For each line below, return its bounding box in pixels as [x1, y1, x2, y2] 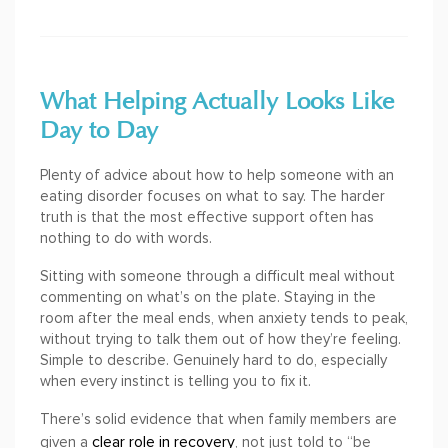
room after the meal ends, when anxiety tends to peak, [40, 309, 408, 328]
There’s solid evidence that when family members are [40, 410, 397, 429]
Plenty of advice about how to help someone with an [40, 166, 394, 185]
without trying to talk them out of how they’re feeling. [40, 330, 401, 349]
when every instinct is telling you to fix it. [40, 372, 311, 391]
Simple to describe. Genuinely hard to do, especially [40, 351, 387, 370]
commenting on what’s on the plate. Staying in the [40, 288, 376, 307]
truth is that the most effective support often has [40, 208, 374, 227]
